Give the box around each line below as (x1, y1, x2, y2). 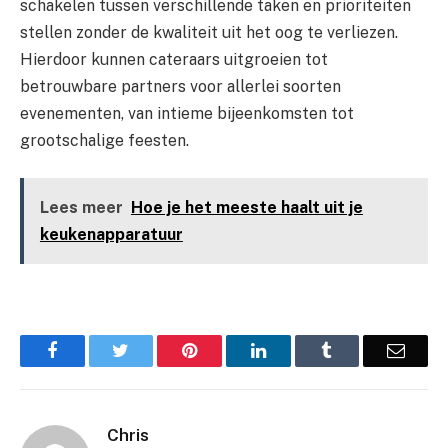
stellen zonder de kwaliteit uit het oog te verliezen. (20, 22, 398, 42)
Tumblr (331, 340, 385, 359)
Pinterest (196, 340, 260, 359)
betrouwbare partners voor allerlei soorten (20, 76, 341, 96)
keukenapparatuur (39, 225, 183, 245)
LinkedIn (264, 340, 331, 359)
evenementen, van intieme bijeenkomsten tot (20, 103, 354, 123)
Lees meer (39, 198, 123, 218)
